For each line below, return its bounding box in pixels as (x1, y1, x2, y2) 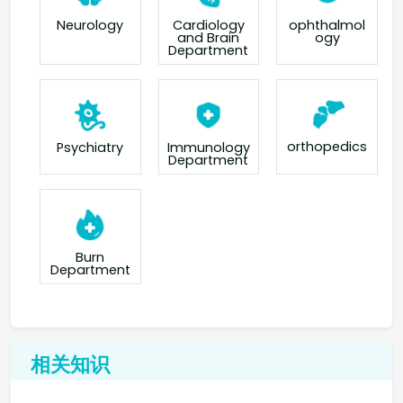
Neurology (57, 15, 124, 34)
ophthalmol (289, 15, 366, 34)
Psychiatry (57, 138, 124, 157)
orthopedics (287, 138, 368, 157)
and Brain (177, 28, 240, 47)
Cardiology (172, 15, 245, 34)
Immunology (166, 138, 250, 157)
